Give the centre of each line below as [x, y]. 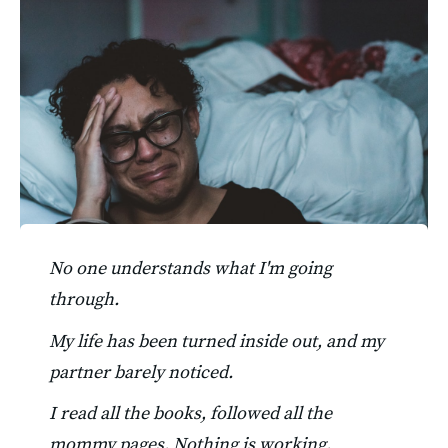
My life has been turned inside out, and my [216, 341]
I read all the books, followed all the [190, 414]
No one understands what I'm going [190, 268]
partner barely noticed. [140, 372]
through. [83, 299]
